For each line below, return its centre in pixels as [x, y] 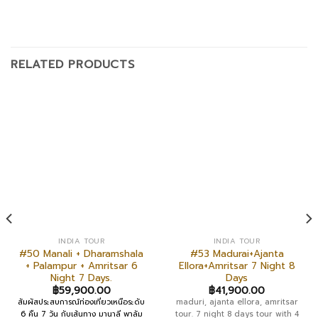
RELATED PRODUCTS [73, 64]
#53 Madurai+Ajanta [237, 253]
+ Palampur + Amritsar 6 [81, 265]
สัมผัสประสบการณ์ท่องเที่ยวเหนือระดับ [81, 302]
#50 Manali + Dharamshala [81, 253]
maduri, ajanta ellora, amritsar [237, 302]
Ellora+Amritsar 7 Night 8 [237, 265]
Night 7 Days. [81, 278]
